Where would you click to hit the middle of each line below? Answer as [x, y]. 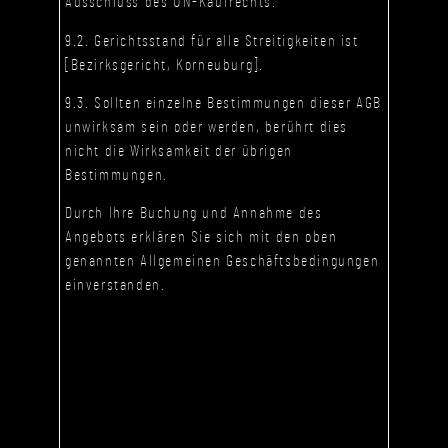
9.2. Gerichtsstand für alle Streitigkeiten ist [212, 40]
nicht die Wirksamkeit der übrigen [179, 151]
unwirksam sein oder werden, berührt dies [207, 127]
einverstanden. [115, 285]
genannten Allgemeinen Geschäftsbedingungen [222, 261]
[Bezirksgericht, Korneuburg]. [164, 64]
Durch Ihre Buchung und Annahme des [194, 213]
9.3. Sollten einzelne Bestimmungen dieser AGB [224, 103]
